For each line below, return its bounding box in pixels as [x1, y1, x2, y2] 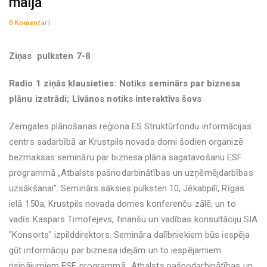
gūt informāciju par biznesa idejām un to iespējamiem [9, 245, 222, 256]
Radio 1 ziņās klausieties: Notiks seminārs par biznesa [9, 78, 241, 89]
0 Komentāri [9, 18, 51, 26]
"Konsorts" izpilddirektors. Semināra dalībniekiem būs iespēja [9, 229, 250, 240]
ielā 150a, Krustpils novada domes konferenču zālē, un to [9, 198, 236, 209]
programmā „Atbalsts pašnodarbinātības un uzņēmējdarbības [9, 167, 253, 178]
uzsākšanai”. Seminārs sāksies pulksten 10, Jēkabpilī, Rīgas [9, 183, 244, 194]
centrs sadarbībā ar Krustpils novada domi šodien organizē [9, 136, 243, 147]
